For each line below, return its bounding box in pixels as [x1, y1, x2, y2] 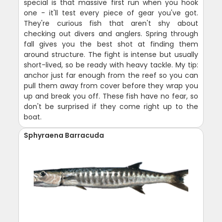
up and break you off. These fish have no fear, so [24, 91, 198, 101]
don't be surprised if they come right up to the [24, 101, 198, 111]
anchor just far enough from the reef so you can [24, 70, 198, 80]
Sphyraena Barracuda [24, 130, 105, 140]
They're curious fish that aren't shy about [24, 18, 198, 28]
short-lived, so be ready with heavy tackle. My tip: [24, 59, 198, 70]
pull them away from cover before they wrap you [24, 80, 198, 91]
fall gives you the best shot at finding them [24, 39, 198, 49]
